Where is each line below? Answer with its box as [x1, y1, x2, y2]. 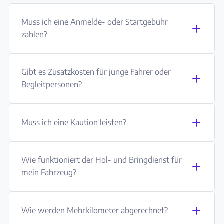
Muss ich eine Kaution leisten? [21, 117, 126, 127]
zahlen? [21, 29, 47, 40]
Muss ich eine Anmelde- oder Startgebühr [21, 17, 168, 27]
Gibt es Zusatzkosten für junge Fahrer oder [21, 67, 171, 77]
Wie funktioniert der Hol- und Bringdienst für [21, 155, 182, 165]
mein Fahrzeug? [21, 167, 76, 178]
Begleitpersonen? [21, 79, 82, 90]
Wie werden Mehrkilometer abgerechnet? [21, 205, 168, 215]
